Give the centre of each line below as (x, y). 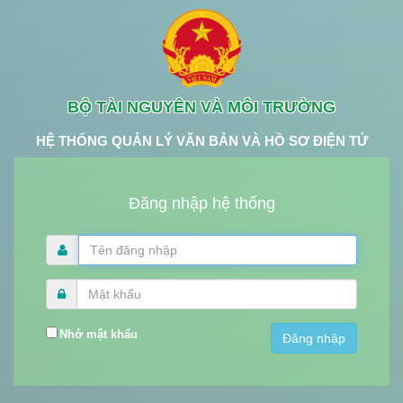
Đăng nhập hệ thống (201, 203)
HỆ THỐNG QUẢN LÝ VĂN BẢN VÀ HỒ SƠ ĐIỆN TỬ (201, 141)
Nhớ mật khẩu (98, 334)
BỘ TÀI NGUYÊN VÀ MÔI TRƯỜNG (201, 107)
